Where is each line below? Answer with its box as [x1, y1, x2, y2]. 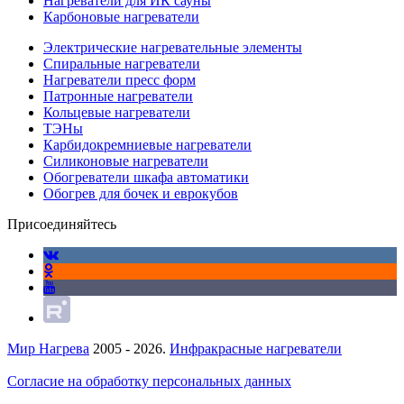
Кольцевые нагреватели [43, 105, 190, 120]
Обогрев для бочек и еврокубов [43, 186, 238, 201]
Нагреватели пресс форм [43, 72, 196, 87]
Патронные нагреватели [43, 88, 193, 104]
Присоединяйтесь [7, 216, 116, 232]
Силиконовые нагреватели [43, 153, 208, 169]
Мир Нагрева [7, 341, 89, 356]
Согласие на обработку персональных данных [7, 373, 291, 389]
